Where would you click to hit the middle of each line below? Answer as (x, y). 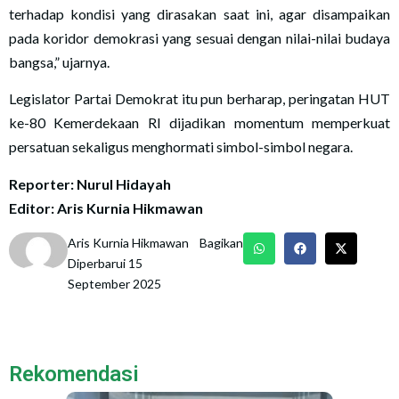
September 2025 (115, 284)
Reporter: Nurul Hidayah (90, 183)
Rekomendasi (74, 375)
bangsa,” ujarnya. (59, 61)
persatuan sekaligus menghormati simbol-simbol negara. (181, 147)
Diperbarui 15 (106, 264)
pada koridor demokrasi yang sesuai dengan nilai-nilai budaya (199, 37)
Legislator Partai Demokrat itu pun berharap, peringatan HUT (199, 99)
